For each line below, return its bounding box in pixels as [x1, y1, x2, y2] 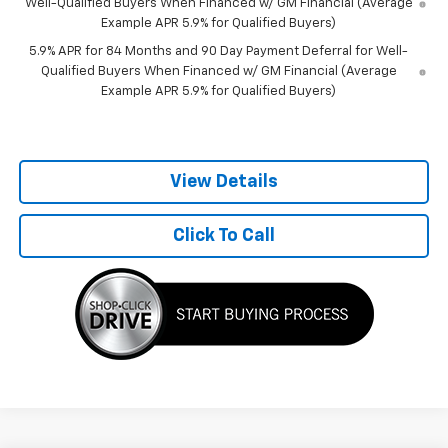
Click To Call [173, 226, 275, 245]
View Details [170, 172, 278, 191]
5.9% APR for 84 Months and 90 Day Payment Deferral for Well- [29, 44, 409, 58]
